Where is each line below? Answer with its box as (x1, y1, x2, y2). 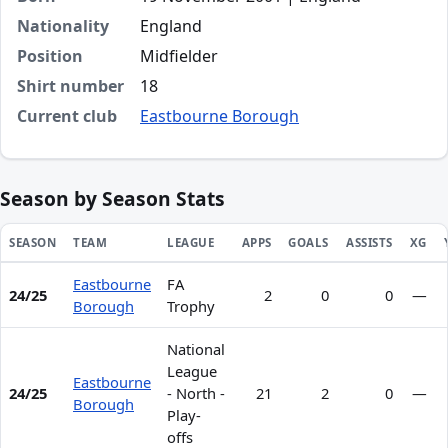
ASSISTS (345, 235, 393, 250)
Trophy (167, 296, 215, 316)
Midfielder (140, 45, 218, 67)
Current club (17, 105, 117, 127)
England (140, 15, 202, 37)
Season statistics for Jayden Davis (14, 275, 257, 295)
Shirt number (17, 75, 124, 97)
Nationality (17, 15, 109, 37)
